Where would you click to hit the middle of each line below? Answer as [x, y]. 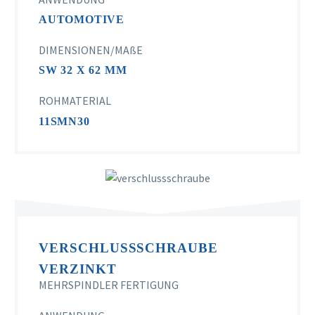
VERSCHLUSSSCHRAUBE [129, 247]
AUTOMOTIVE [82, 20]
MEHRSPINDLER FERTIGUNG [109, 285]
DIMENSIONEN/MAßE [91, 50]
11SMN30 [64, 121]
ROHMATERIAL [75, 101]
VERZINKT [78, 269]
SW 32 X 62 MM [83, 70]
